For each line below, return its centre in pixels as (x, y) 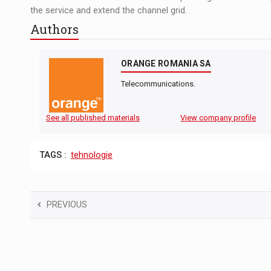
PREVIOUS (67, 204)
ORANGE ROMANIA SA (166, 64)
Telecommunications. (158, 84)
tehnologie (92, 155)
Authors (54, 29)
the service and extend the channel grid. (109, 10)
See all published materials (93, 118)
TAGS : (53, 155)
